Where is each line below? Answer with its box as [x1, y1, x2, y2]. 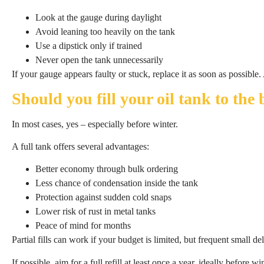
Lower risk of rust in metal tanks [35, 206, 156, 217]
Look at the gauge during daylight [35, 12, 161, 23]
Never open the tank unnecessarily [35, 55, 163, 65]
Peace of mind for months [35, 220, 131, 231]
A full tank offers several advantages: [12, 141, 149, 151]
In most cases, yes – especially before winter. [12, 118, 178, 129]
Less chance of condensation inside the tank [35, 178, 198, 189]
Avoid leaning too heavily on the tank [35, 27, 175, 37]
